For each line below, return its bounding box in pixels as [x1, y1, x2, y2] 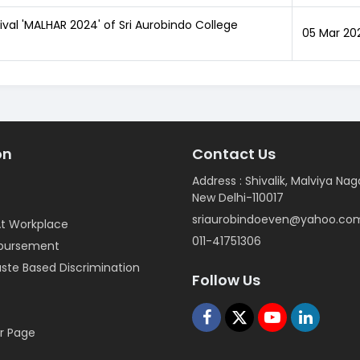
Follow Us [192, 270, 260, 290]
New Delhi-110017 [192, 190, 284, 206]
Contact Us [192, 144, 276, 164]
